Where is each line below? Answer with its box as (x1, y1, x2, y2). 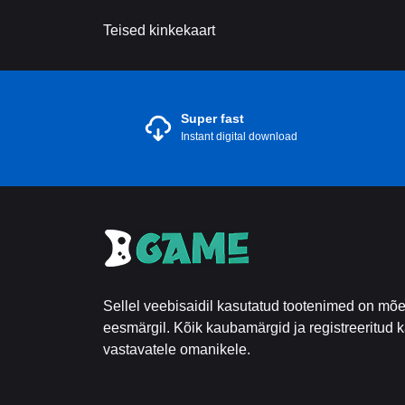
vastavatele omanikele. (103, 342, 250, 357)
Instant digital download (181, 130, 297, 143)
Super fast (181, 111, 244, 126)
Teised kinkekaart (103, 23, 215, 38)
